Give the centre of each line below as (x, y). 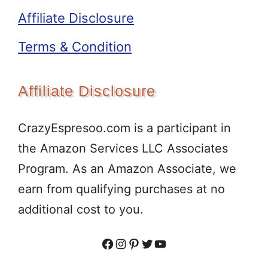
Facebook (131, 243)
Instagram (144, 243)
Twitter (162, 243)
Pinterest (155, 243)
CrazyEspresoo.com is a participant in (124, 128)
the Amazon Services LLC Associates (123, 148)
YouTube (180, 243)
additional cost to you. (81, 209)
